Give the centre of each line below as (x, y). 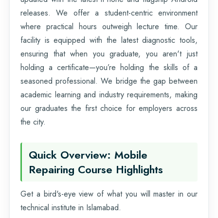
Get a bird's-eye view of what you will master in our (109, 194)
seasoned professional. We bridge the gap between (109, 81)
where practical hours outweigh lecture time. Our (109, 26)
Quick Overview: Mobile (88, 154)
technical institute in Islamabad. (71, 207)
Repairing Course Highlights (96, 169)
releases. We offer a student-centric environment (109, 13)
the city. (33, 122)
